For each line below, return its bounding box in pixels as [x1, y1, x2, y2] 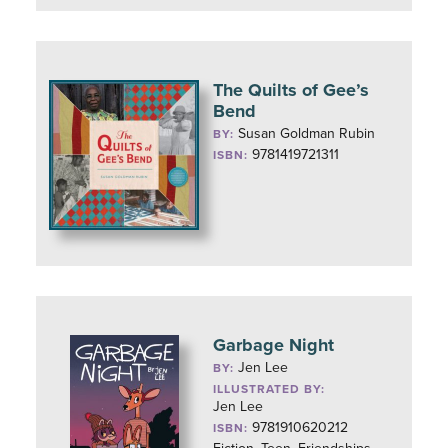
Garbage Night [213, 334, 335, 356]
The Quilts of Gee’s [213, 79, 370, 101]
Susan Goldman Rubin [238, 125, 376, 142]
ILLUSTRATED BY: [213, 382, 326, 396]
